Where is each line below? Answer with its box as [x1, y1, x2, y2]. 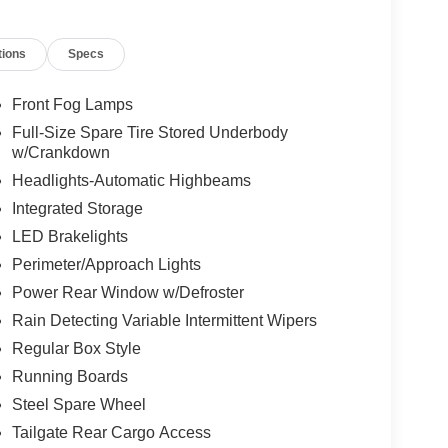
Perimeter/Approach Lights [11, 256, 201, 274]
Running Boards [11, 368, 128, 386]
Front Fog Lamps [11, 96, 133, 114]
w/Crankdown [11, 144, 110, 162]
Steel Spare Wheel [11, 396, 146, 414]
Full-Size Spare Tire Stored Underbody [11, 124, 288, 142]
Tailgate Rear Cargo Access [11, 424, 211, 442]
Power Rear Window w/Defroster [11, 284, 244, 302]
